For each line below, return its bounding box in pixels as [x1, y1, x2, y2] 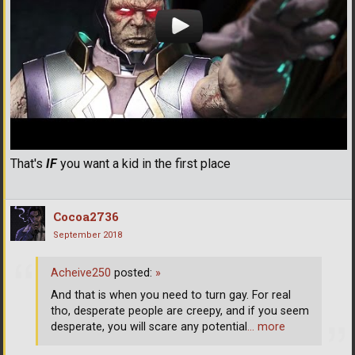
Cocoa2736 [53, 208, 119, 224]
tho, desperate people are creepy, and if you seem [51, 304, 309, 319]
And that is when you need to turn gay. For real [51, 288, 291, 303]
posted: [111, 266, 155, 281]
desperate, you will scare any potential [51, 320, 247, 334]
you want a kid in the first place [57, 155, 231, 171]
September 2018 [53, 229, 122, 240]
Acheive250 [51, 266, 111, 281]
